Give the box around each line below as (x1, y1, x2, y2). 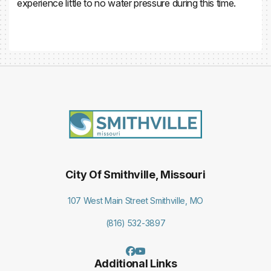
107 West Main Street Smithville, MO (68, 195, 203, 206)
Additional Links (94, 256, 177, 270)
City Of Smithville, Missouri (65, 168, 206, 181)
